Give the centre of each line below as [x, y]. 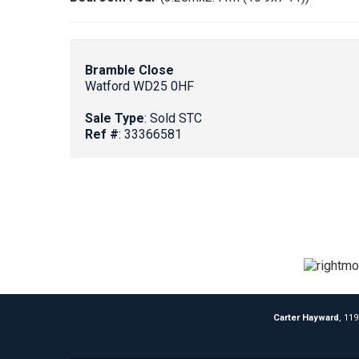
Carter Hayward [306, 318]
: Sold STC [173, 119]
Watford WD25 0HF [139, 87]
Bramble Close [129, 71]
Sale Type [115, 119]
